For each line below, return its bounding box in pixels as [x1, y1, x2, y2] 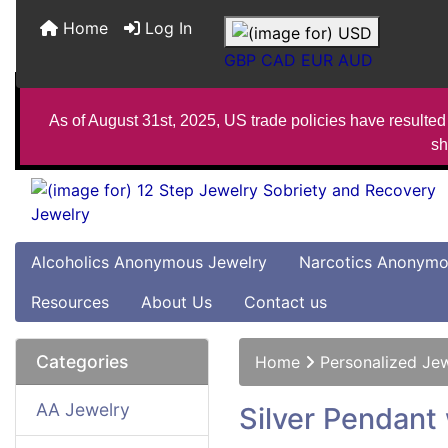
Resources [31, 292, 109, 312]
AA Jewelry [36, 399, 130, 420]
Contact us [244, 292, 327, 312]
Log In [140, 18, 192, 38]
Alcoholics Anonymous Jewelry [31, 252, 267, 272]
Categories [36, 351, 128, 372]
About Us [141, 292, 212, 312]
